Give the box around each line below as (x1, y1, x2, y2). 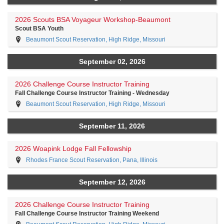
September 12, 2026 (78, 178, 145, 186)
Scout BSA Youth (15, 25, 63, 32)
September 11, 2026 (79, 122, 145, 130)
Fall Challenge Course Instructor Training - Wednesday (15, 89, 169, 96)
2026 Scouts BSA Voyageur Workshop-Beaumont (15, 15, 170, 23)
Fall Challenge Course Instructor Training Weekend (15, 210, 159, 217)
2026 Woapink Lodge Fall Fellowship (15, 144, 131, 152)
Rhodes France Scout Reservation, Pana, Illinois (26, 156, 157, 163)
